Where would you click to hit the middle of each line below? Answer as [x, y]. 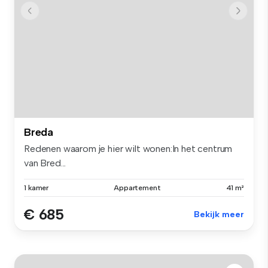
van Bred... [45, 163]
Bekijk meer [219, 215]
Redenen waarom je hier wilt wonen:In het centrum [128, 149]
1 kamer [36, 188]
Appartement [137, 188]
